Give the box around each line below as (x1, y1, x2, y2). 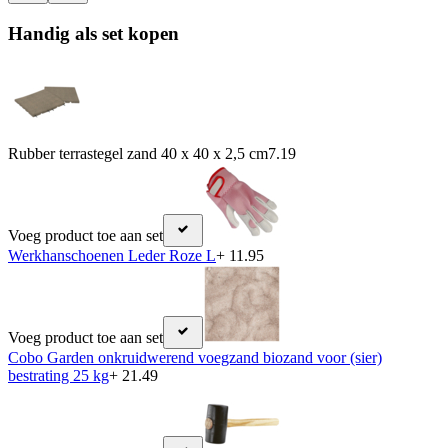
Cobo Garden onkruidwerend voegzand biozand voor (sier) (8, 349, 382, 367)
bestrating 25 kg (8, 367, 109, 385)
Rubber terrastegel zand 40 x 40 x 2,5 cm (8, 145, 268, 163)
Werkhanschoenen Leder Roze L (8, 247, 216, 265)
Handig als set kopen (8, 22, 179, 44)
